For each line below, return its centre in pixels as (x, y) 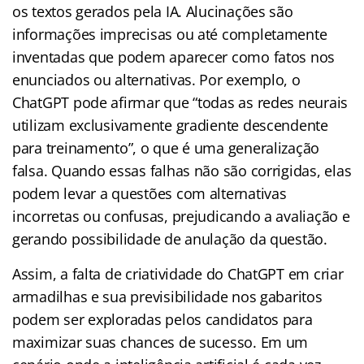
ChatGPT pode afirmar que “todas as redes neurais (180, 102)
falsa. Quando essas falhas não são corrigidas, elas (182, 170)
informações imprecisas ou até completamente (170, 34)
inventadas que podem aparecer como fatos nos (174, 56)
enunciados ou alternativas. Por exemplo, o (156, 79)
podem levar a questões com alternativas (149, 193)
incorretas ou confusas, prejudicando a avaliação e (181, 216)
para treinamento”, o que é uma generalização (166, 147)
